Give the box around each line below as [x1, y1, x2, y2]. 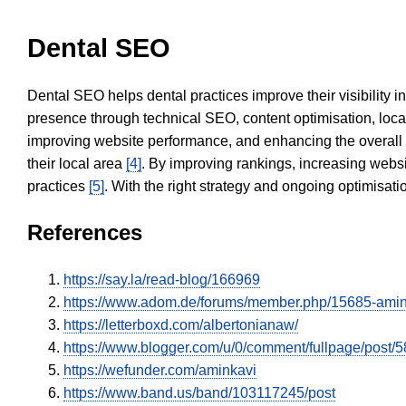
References [27, 220, 142, 246]
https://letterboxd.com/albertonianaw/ [63, 317, 298, 333]
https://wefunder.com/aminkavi [63, 362, 256, 379]
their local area [27, 156, 126, 172]
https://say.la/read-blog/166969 [63, 272, 260, 288]
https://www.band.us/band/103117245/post [63, 385, 335, 401]
